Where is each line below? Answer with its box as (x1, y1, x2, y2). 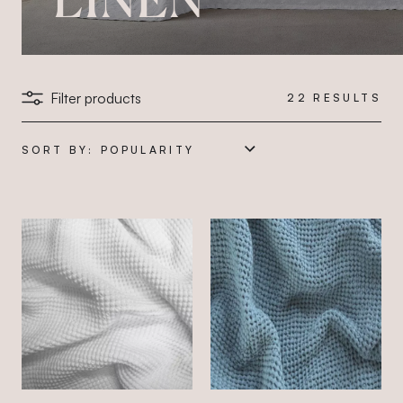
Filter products (50, 88, 141, 107)
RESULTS (313, 91, 381, 104)
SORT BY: (22, 143, 94, 157)
